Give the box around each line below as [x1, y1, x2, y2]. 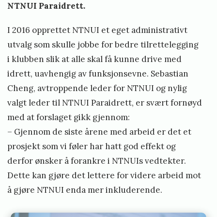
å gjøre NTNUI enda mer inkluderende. [7, 185, 162, 196]
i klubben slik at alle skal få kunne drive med [7, 54, 182, 65]
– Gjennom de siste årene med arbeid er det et [7, 126, 191, 138]
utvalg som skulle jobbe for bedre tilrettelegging [7, 39, 199, 50]
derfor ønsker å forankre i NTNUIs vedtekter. [7, 155, 186, 167]
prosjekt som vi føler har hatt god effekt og [7, 141, 176, 152]
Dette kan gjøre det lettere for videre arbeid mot [7, 170, 201, 181]
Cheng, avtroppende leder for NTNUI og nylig [7, 83, 187, 94]
